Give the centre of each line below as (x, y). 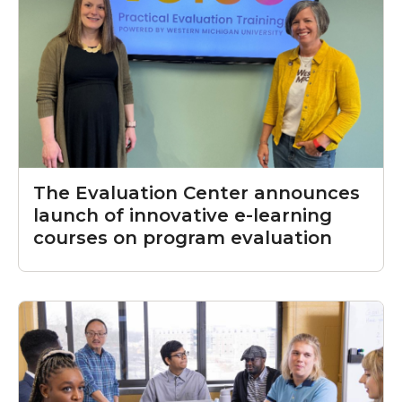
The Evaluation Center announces (197, 193)
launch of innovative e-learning (183, 216)
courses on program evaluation (183, 238)
